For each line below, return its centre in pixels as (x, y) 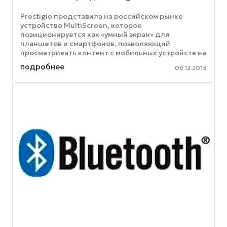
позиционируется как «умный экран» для (95, 35)
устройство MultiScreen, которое (81, 26)
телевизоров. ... (49, 71)
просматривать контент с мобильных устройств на (113, 53)
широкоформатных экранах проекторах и (97, 62)
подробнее (42, 66)
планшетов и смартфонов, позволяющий (95, 44)
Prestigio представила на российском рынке (102, 16)
